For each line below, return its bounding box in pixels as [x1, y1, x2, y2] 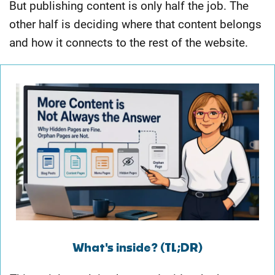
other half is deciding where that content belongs [9, 17, 261, 31]
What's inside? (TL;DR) [72, 242, 203, 254]
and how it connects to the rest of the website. [9, 35, 248, 50]
